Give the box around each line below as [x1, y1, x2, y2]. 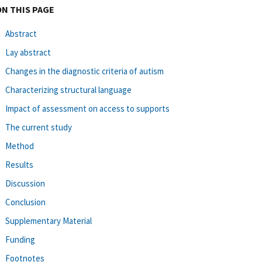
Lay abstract [5, 46, 51, 58]
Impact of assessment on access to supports [5, 102, 170, 114]
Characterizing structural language [5, 84, 132, 95]
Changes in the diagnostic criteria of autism [5, 65, 164, 77]
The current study [5, 121, 72, 133]
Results [5, 158, 33, 170]
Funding [5, 233, 35, 245]
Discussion [5, 177, 45, 189]
